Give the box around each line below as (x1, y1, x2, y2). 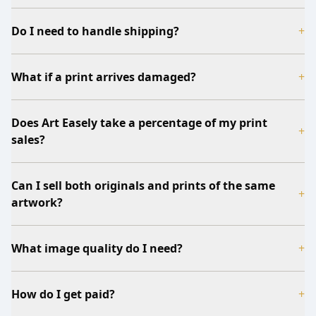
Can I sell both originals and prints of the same (11, 177, 275, 193)
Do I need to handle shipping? (11, 23, 179, 39)
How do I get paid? (11, 286, 115, 302)
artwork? (11, 194, 63, 210)
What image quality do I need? (11, 240, 183, 256)
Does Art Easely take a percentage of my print (11, 114, 267, 130)
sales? (11, 131, 45, 147)
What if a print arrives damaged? (11, 68, 196, 85)
